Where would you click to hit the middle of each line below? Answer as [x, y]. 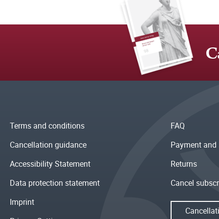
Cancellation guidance [48, 145]
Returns [184, 164]
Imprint [22, 202]
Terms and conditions [47, 126]
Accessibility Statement [50, 164]
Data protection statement [55, 183]
